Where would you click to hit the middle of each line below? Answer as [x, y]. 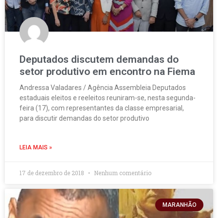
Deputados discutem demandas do [99, 59]
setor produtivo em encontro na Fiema [107, 72]
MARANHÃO [179, 205]
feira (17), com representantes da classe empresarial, [102, 108]
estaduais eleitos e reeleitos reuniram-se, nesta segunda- [108, 98]
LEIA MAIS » [36, 147]
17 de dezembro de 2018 [53, 173]
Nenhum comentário [122, 173]
